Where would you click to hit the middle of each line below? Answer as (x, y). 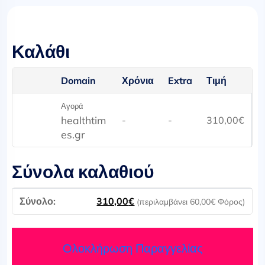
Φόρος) (230, 201)
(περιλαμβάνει (164, 201)
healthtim (84, 120)
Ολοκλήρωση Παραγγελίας (132, 248)
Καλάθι (41, 51)
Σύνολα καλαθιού (83, 172)
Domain (79, 80)
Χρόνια (138, 80)
